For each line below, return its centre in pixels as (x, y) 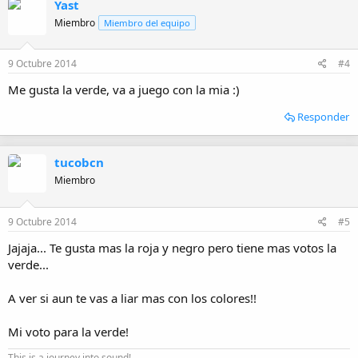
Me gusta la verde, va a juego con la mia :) (124, 90)
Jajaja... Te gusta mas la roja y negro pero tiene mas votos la (172, 247)
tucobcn (79, 163)
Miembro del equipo (147, 22)
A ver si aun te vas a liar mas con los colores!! (132, 298)
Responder (323, 117)
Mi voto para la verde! (68, 331)
